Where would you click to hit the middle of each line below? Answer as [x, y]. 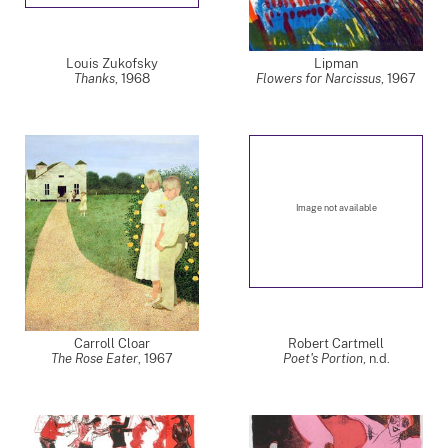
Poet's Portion [322, 358]
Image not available [336, 208]
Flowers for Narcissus [318, 78]
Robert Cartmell [336, 343]
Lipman [336, 63]
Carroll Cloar [112, 343]
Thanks [94, 78]
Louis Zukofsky [112, 63]
